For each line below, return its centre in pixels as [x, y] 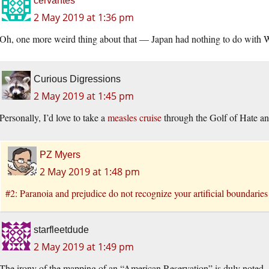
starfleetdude [61, 230]
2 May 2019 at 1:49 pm [84, 247]
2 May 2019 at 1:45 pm [84, 96]
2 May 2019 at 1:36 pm [84, 18]
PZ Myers [60, 155]
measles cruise [134, 118]
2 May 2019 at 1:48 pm [90, 172]
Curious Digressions [77, 79]
